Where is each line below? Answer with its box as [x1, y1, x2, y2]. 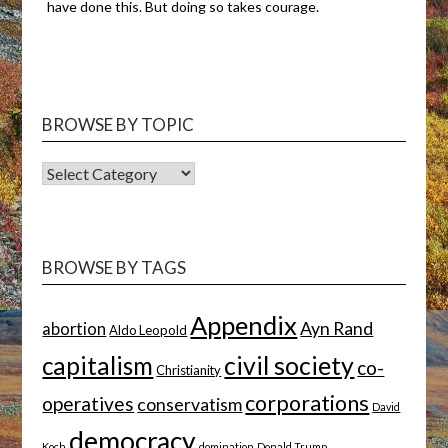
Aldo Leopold [109, 321, 188, 338]
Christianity [156, 361, 222, 378]
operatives [42, 391, 135, 415]
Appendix [190, 309, 298, 340]
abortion [42, 318, 107, 338]
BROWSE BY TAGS [42, 256, 187, 278]
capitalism [42, 350, 154, 380]
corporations [245, 389, 370, 416]
